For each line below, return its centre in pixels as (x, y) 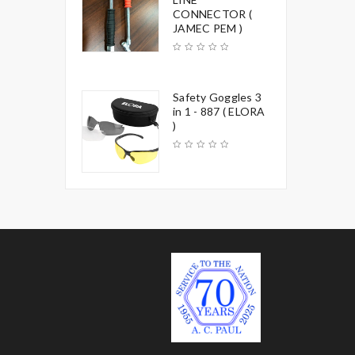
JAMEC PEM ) (208, 28)
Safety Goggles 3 (217, 97)
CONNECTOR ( (212, 13)
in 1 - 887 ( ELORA (219, 111)
